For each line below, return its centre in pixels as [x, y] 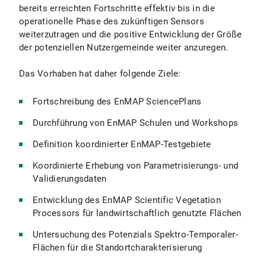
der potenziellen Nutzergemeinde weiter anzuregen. [124, 47]
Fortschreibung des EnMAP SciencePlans [117, 101]
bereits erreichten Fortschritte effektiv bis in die [117, 8]
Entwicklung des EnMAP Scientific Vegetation [127, 200]
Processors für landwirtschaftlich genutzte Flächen [137, 213]
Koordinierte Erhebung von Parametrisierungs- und [135, 165]
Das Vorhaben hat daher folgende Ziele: [100, 73]
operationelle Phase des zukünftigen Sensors [112, 21]
